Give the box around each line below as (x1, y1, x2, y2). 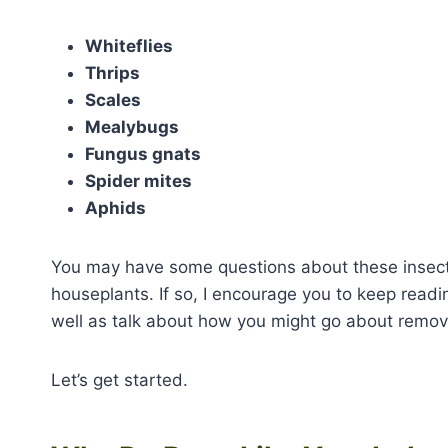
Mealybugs (85, 116, 179, 137)
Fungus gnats (85, 143, 201, 164)
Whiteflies (85, 35, 173, 56)
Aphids (85, 197, 146, 218)
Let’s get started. (51, 369, 193, 390)
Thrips (85, 62, 140, 83)
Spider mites (85, 170, 192, 191)
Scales (85, 89, 141, 110)
